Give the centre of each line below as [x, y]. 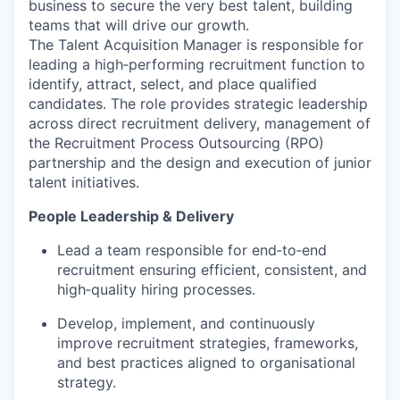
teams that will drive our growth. [139, 25]
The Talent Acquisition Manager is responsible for [196, 45]
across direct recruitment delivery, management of [200, 124]
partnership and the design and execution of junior [200, 163]
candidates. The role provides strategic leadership [198, 104]
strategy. [87, 383]
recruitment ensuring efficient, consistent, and [212, 270]
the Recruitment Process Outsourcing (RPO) [176, 143]
